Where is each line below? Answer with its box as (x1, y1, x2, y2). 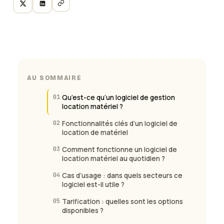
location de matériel (62, 128, 128, 137)
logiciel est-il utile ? (62, 180, 124, 189)
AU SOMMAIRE (27, 74, 82, 82)
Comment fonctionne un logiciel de (62, 145, 177, 154)
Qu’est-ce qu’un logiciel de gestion (62, 93, 175, 102)
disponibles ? (62, 206, 103, 215)
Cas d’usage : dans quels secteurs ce (62, 171, 182, 180)
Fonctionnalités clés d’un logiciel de (62, 119, 177, 128)
